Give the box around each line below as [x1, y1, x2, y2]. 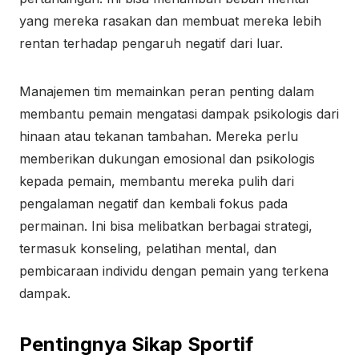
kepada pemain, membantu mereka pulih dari [19, 173, 294, 189]
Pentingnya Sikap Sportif [19, 333, 253, 356]
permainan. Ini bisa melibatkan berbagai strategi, [19, 218, 313, 234]
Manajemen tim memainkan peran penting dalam [19, 83, 314, 99]
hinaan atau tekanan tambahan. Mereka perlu [19, 128, 298, 144]
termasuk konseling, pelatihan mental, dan [19, 240, 276, 256]
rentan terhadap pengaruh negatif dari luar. [19, 35, 283, 51]
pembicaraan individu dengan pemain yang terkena [19, 263, 329, 279]
